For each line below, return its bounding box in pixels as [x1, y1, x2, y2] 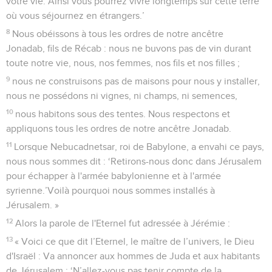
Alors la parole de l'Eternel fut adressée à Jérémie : [15, 218, 231, 228]
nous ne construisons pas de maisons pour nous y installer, [12, 76, 260, 86]
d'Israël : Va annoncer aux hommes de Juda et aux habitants [6, 251, 260, 261]
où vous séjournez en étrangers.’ [6, 10, 144, 21]
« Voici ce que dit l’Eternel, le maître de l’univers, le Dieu [15, 236, 255, 246]
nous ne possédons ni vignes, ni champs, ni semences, [6, 90, 237, 101]
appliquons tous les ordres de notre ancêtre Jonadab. [6, 123, 231, 134]
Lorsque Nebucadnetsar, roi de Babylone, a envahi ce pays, [14, 141, 265, 152]
